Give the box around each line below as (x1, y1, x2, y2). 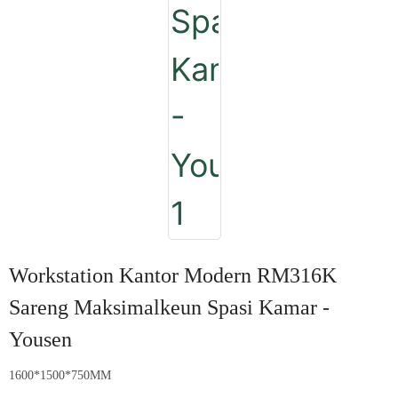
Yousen (9, 327, 72, 353)
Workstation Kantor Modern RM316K (9, 263, 337, 289)
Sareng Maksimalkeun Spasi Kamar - (9, 295, 330, 321)
